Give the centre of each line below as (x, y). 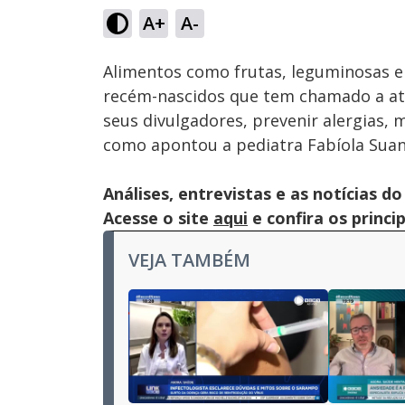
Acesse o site (158, 218)
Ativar (191, 33)
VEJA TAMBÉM (189, 260)
